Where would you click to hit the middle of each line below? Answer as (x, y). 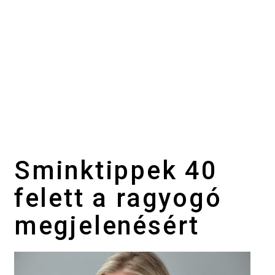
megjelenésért (107, 225)
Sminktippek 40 (116, 170)
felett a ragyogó (118, 198)
